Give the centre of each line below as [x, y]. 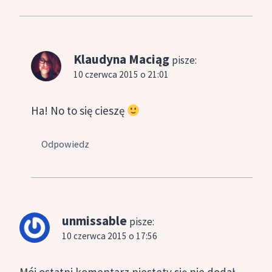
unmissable [94, 220]
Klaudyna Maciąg [121, 59]
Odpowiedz [66, 144]
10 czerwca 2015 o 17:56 [110, 236]
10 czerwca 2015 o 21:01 [121, 74]
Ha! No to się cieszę [79, 111]
